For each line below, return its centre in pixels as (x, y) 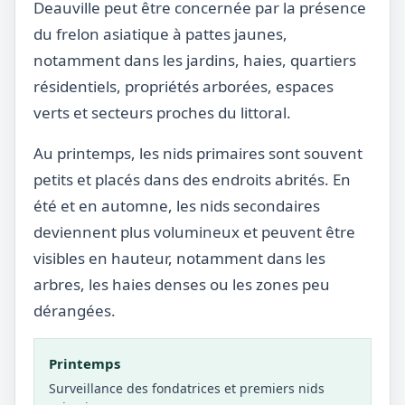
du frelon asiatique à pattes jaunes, (160, 34)
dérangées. (75, 311)
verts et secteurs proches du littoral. (162, 113)
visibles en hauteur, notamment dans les (179, 258)
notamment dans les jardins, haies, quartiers (195, 60)
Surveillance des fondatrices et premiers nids (187, 388)
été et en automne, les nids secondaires (177, 206)
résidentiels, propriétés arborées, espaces (184, 86)
